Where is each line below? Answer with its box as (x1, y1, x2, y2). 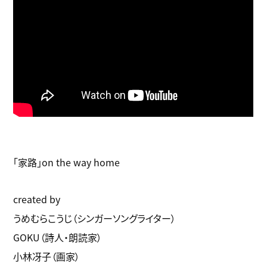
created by (13, 191, 61, 206)
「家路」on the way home (13, 154, 120, 169)
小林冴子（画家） (13, 249, 80, 263)
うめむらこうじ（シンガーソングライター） (13, 210, 176, 225)
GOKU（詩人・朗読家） (13, 229, 103, 244)
